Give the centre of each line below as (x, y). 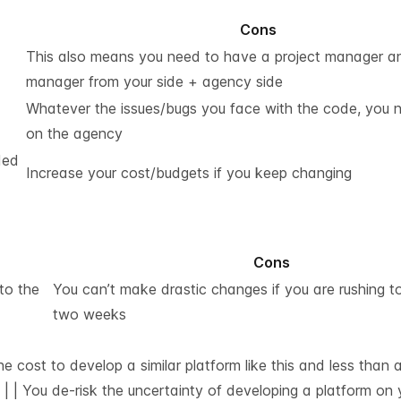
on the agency (74, 133)
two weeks (90, 314)
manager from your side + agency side (154, 81)
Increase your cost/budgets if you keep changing (189, 173)
